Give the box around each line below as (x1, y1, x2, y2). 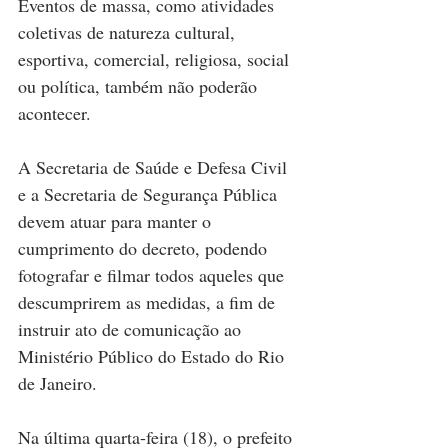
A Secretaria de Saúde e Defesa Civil (18, 155, 292, 180)
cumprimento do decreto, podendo (18, 236, 272, 261)
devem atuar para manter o (18, 209, 216, 234)
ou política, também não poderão (18, 74, 262, 99)
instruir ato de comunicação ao (18, 317, 246, 342)
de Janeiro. (18, 371, 97, 396)
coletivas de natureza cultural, (18, 20, 240, 45)
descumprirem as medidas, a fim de (18, 290, 280, 315)
